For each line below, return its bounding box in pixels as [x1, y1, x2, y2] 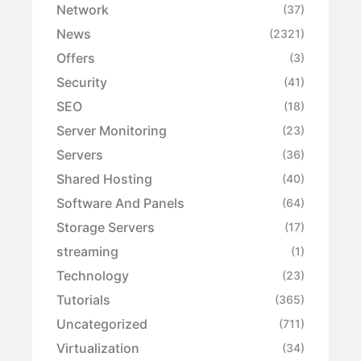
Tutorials [56, 291, 110, 308]
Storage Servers [56, 218, 155, 235]
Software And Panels [56, 194, 185, 211]
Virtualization [56, 339, 139, 356]
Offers [56, 49, 95, 66]
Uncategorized [56, 315, 147, 332]
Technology [56, 267, 129, 284]
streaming [56, 243, 118, 259]
